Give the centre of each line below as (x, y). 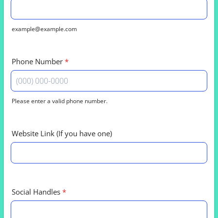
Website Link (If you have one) (62, 133)
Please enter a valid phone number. (60, 101)
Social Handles (36, 192)
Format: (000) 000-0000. (53, 110)
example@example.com (44, 29)
